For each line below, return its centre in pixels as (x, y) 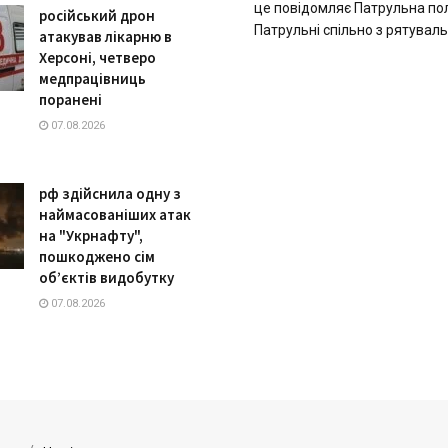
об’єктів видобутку (106, 278)
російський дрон (97, 16)
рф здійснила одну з (110, 194)
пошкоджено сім (97, 257)
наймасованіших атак (115, 215)
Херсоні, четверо (97, 58)
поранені (70, 100)
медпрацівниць (92, 79)
